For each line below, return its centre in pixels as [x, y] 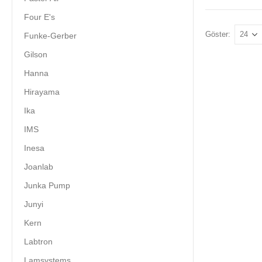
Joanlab [39, 166]
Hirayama [42, 92]
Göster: [218, 34]
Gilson [36, 54]
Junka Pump [47, 185]
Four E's [39, 17]
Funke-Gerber [50, 35]
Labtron [38, 241]
